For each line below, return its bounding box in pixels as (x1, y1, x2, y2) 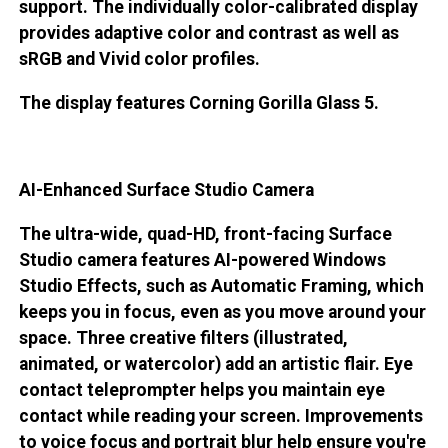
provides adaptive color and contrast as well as (18, 23, 399, 44)
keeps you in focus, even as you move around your (18, 301, 426, 322)
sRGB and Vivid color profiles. (18, 49, 260, 70)
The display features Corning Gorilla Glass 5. (18, 92, 379, 113)
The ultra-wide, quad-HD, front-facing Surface (18, 223, 392, 244)
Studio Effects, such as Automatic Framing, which (18, 275, 424, 296)
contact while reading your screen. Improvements (18, 405, 423, 426)
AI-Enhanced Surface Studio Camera (18, 180, 314, 201)
